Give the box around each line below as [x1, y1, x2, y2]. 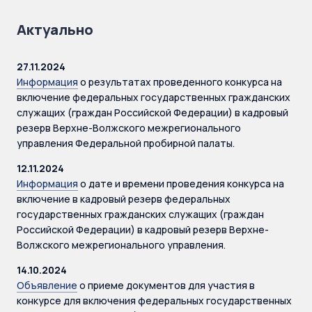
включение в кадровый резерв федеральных [17, 192, 231, 205]
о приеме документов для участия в [77, 279, 255, 292]
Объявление [17, 279, 77, 292]
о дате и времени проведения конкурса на [78, 177, 284, 190]
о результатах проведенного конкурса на [78, 75, 282, 88]
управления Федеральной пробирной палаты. [17, 136, 235, 150]
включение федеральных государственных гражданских [17, 91, 290, 104]
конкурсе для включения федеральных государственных [17, 294, 292, 307]
